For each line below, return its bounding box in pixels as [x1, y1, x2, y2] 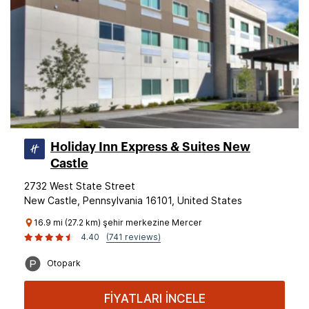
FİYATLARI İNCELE [103, 292, 206, 306]
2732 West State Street [24, 180, 135, 192]
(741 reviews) [106, 232, 161, 242]
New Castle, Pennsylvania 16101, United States [24, 195, 242, 206]
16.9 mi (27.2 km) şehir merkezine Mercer [34, 217, 202, 228]
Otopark [47, 258, 81, 268]
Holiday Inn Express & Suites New [50, 141, 250, 153]
